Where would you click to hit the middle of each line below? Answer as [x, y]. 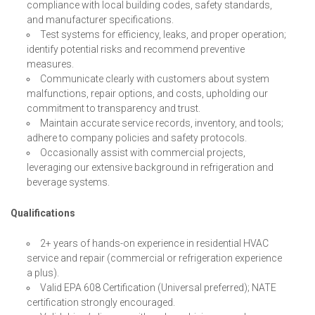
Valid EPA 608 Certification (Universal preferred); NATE [159, 287]
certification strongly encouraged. [101, 302]
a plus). [43, 272]
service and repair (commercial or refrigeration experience [155, 258]
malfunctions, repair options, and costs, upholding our [148, 93]
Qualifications [43, 213]
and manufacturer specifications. [101, 19]
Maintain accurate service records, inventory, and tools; [162, 123]
